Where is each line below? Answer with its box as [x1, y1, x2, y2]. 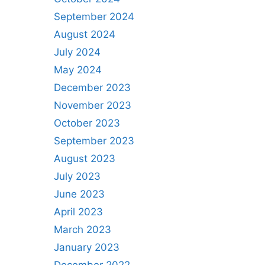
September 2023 [54, 135, 134, 147]
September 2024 [54, 11, 134, 22]
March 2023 [54, 224, 111, 235]
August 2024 [54, 28, 115, 40]
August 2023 [54, 153, 115, 164]
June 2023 [54, 188, 105, 200]
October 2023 [54, 117, 120, 129]
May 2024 [54, 64, 102, 76]
